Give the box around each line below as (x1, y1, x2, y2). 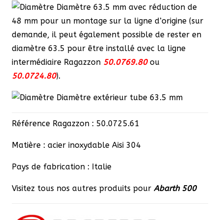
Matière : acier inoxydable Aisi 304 (12, 140, 141, 150)
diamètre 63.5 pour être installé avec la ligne (12, 43, 186, 53)
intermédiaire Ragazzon (12, 57, 103, 67)
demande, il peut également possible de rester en (12, 29, 201, 39)
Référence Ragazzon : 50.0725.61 (12, 118, 139, 128)
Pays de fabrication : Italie (12, 162, 111, 171)
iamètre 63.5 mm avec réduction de (62, 2, 197, 12)
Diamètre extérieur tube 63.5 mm (56, 92, 183, 102)
